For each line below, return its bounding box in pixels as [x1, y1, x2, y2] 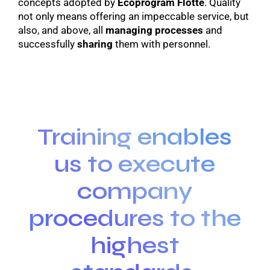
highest [90, 231, 180, 260]
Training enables [37, 122, 233, 152]
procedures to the [28, 204, 241, 233]
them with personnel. [113, 38, 210, 51]
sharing [77, 38, 113, 51]
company [77, 177, 193, 206]
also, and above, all [18, 24, 105, 37]
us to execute [54, 149, 216, 179]
